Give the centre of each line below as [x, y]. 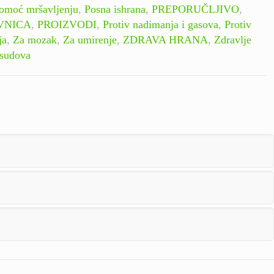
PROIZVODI [67, 24]
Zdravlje [233, 40]
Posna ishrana [115, 9]
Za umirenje [90, 40]
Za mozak [35, 40]
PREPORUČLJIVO [195, 9]
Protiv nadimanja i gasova [161, 24]
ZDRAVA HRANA [165, 40]
